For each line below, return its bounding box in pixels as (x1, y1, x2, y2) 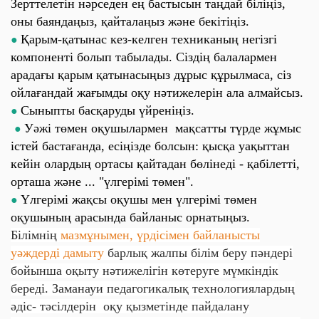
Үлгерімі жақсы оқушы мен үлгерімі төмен (21, 192, 257, 206)
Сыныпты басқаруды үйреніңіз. (21, 103, 194, 117)
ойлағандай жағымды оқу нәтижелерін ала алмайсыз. (11, 85, 303, 100)
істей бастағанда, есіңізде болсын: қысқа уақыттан (11, 139, 290, 153)
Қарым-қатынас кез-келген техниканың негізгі (21, 32, 277, 46)
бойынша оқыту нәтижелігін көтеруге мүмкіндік (11, 263, 278, 278)
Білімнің (11, 228, 61, 242)
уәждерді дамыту (11, 246, 108, 260)
